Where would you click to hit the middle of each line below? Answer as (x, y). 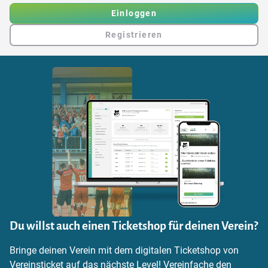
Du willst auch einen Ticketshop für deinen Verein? (134, 226)
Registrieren (134, 35)
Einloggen (134, 13)
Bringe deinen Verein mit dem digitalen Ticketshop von (124, 251)
